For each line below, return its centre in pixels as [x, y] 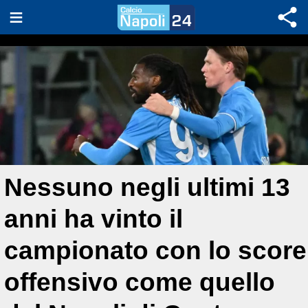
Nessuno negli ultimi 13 [147, 187]
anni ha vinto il [93, 219]
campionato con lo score [155, 251]
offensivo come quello [140, 282]
